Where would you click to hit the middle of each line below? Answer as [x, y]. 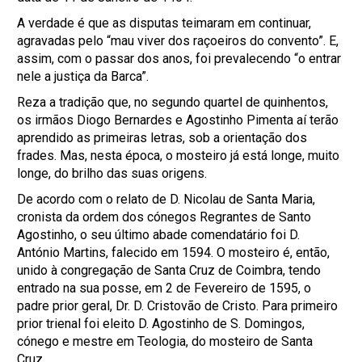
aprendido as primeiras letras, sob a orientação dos [162, 138]
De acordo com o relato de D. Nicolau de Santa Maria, [166, 199]
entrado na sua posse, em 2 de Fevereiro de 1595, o [164, 288]
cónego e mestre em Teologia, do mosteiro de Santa [165, 341]
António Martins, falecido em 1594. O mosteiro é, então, [174, 253]
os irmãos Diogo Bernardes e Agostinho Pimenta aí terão [178, 120]
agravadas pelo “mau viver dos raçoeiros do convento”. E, [178, 41]
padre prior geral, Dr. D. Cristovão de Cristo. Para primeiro [178, 306]
